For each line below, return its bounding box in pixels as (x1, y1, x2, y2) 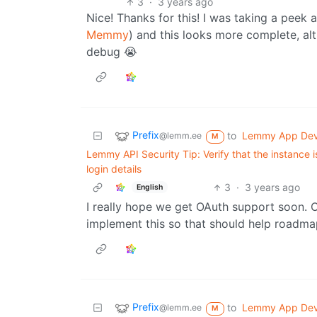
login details (86, 163, 142, 175)
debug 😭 (86, 45, 137, 59)
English (136, 182, 163, 192)
